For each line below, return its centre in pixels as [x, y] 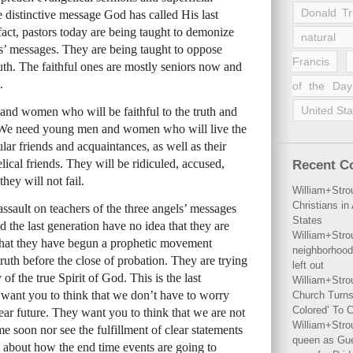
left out [308, 265]
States [307, 220]
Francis [311, 61]
